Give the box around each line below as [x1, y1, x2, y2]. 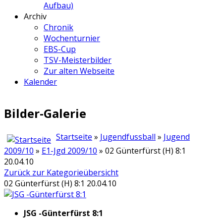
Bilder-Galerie [4, 105, 86, 122]
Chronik [44, 22, 73, 33]
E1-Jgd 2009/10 [42, 145, 97, 157]
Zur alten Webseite [44, 65, 114, 77]
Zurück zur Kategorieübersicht [4, 167, 118, 178]
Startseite [56, 131, 92, 143]
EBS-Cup [44, 44, 76, 55]
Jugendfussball [100, 131, 156, 143]
